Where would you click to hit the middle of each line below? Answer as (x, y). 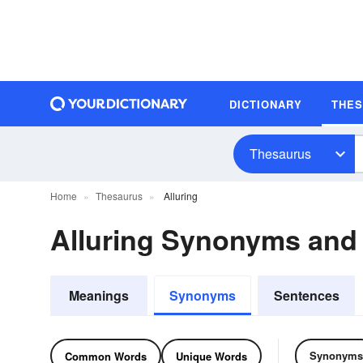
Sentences (306, 295)
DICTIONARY (266, 104)
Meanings (99, 295)
